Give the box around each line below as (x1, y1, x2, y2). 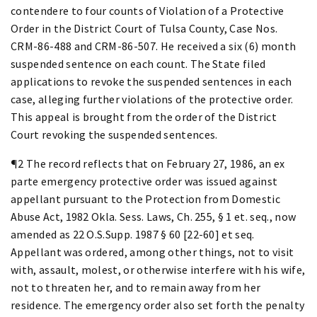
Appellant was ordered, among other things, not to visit (11, 244, 294, 259)
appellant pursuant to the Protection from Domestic (11, 191, 281, 206)
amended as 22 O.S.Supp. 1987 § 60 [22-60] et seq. (11, 226, 255, 241)
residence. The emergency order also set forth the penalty (11, 297, 305, 312)
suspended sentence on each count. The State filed (11, 56, 266, 71)
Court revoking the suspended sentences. (11, 127, 218, 142)
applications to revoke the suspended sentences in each (11, 74, 292, 88)
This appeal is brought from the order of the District (11, 109, 277, 124)
